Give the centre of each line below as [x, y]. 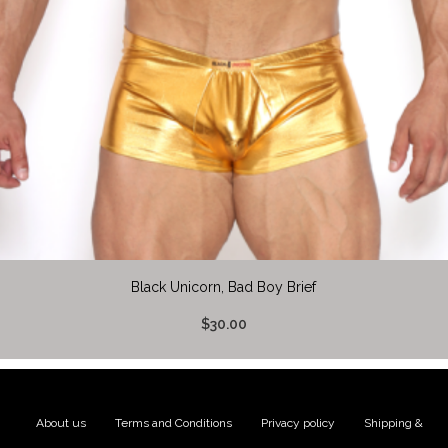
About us [60, 423]
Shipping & [393, 423]
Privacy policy [297, 423]
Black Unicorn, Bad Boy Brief [223, 287]
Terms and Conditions [173, 423]
